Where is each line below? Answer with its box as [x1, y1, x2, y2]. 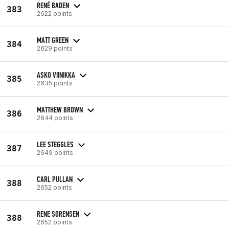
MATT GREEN [37, 35, 68, 45]
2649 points [37, 148, 73, 156]
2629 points [37, 44, 73, 52]
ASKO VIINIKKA [37, 70, 75, 80]
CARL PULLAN [37, 174, 73, 184]
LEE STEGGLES [37, 139, 74, 149]
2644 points [37, 113, 73, 122]
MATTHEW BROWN [37, 104, 83, 114]
